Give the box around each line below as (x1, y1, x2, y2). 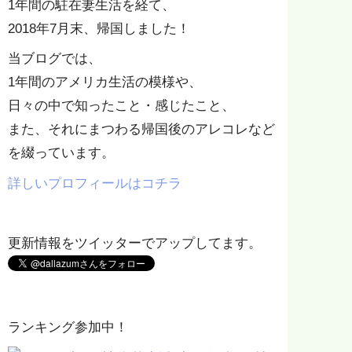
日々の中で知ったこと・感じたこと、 (8, 98, 236, 114)
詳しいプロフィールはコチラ (8, 175, 182, 191)
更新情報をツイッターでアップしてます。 (8, 236, 262, 251)
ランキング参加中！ (8, 320, 129, 335)
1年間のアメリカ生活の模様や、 (8, 75, 203, 90)
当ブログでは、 (8, 51, 102, 67)
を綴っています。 (8, 145, 115, 161)
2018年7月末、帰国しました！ (8, 20, 191, 36)
